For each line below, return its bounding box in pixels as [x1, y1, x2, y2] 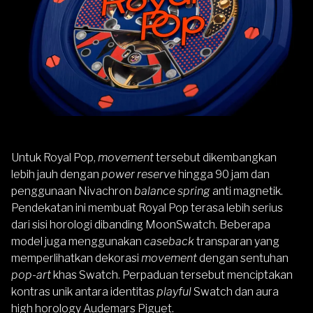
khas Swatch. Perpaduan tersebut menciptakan [51, 268, 293, 282]
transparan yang [194, 234, 279, 248]
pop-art [11, 268, 51, 282]
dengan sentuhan [197, 251, 289, 265]
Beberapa [219, 217, 270, 231]
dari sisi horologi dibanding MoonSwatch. [11, 217, 219, 231]
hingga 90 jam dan [176, 167, 270, 181]
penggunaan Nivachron [11, 184, 134, 198]
